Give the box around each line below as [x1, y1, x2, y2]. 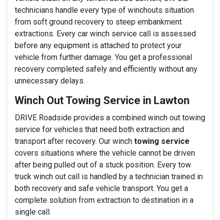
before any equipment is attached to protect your [15, 40, 182, 50]
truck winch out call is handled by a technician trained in [15, 171, 203, 181]
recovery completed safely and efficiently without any [15, 64, 197, 74]
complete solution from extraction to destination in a [15, 195, 193, 205]
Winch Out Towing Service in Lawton [15, 94, 190, 107]
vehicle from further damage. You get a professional [15, 52, 192, 62]
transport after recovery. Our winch [15, 136, 134, 146]
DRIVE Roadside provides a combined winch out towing [15, 112, 205, 122]
